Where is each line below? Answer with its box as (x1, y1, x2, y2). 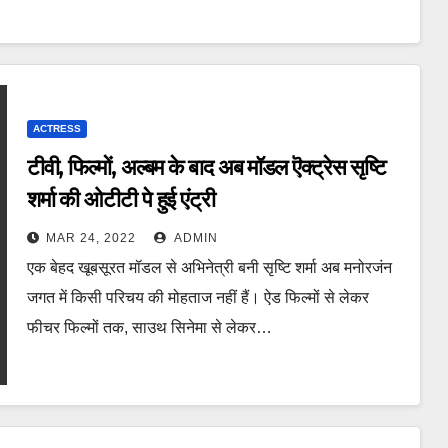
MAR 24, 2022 (45, 230, 136, 245)
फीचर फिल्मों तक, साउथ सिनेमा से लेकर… (26, 318, 272, 336)
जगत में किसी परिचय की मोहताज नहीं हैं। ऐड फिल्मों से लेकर (26, 288, 369, 306)
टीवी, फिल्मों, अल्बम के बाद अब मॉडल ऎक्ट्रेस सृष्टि (26, 153, 387, 181)
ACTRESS (32, 122, 81, 134)
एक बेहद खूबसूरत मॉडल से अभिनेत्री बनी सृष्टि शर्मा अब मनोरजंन (26, 258, 392, 276)
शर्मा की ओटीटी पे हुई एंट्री (26, 185, 215, 213)
